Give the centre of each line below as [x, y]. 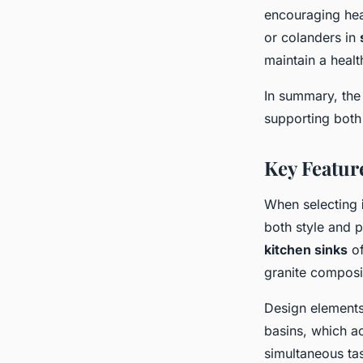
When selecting [313, 205]
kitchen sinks [306, 250]
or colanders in [312, 38]
